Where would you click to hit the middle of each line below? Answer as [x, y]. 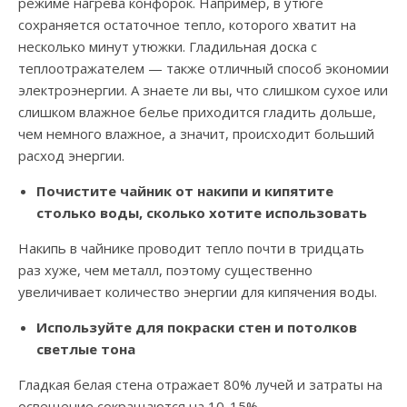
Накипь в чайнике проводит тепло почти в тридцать [191, 248]
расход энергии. [71, 156]
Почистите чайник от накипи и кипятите [185, 191]
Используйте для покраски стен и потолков [197, 328]
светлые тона [86, 349]
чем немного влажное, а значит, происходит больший [196, 134]
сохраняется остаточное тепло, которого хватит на [187, 25]
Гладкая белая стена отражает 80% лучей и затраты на [200, 385]
